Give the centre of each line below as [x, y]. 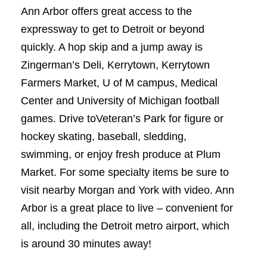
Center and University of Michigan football [120, 101]
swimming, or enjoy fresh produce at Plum [121, 154]
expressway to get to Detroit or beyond [113, 29]
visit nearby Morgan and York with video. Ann [128, 190]
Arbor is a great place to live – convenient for [127, 208]
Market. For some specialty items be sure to [125, 172]
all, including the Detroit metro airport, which [125, 226]
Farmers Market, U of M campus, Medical [119, 83]
